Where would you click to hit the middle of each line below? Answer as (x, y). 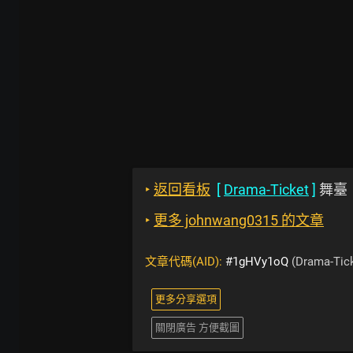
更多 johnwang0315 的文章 (239, 220)
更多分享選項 (186, 299)
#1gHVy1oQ (257, 262)
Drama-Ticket (266, 190)
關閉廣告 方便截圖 (197, 327)
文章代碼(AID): (185, 262)
